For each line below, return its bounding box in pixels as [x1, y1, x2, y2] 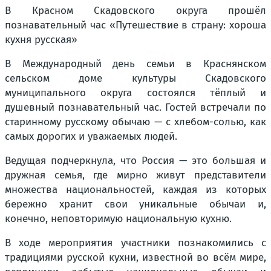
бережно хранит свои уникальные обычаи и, [5, 198, 266, 211]
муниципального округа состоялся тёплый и [5, 87, 266, 99]
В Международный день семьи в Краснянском [5, 57, 266, 70]
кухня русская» [5, 33, 77, 46]
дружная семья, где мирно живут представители [5, 169, 266, 181]
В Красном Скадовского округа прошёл [5, 4, 266, 17]
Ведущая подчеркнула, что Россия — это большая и [5, 154, 266, 167]
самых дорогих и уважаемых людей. [5, 130, 177, 143]
